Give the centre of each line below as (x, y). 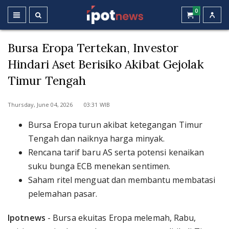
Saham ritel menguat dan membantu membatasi (122, 180)
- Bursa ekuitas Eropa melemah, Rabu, (122, 218)
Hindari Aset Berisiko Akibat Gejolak (106, 64)
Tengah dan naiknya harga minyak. (97, 139)
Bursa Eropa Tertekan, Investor (93, 48)
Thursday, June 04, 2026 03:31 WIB (59, 105)
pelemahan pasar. (63, 194)
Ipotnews (28, 218)
